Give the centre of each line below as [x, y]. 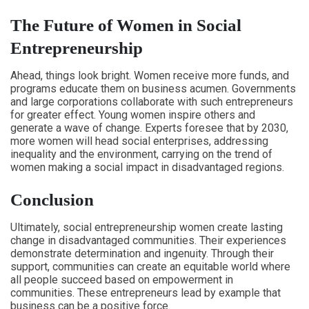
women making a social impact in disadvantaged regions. [147, 167]
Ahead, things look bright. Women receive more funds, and [150, 76]
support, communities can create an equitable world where [150, 267]
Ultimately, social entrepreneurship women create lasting [147, 227]
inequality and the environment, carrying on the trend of [141, 154]
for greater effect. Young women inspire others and [133, 115]
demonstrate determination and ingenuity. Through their [142, 253]
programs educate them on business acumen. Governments [153, 89]
